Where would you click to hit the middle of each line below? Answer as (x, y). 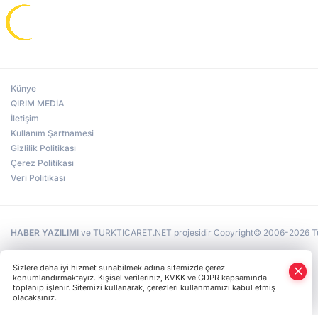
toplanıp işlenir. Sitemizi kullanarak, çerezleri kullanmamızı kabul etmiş (144, 287)
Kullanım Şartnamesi (52, 133)
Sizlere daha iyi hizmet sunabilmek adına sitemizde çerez (119, 268)
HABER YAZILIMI (45, 232)
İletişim (25, 118)
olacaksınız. (35, 297)
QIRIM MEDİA (38, 103)
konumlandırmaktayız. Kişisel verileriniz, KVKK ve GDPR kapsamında (140, 278)
